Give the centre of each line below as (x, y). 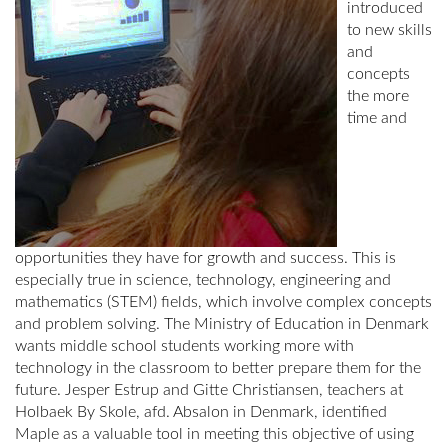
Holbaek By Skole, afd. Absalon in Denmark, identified (201, 412)
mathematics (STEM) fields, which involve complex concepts (223, 302)
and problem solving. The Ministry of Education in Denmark (222, 324)
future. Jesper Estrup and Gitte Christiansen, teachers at (209, 390)
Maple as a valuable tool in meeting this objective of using (214, 434)
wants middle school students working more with (184, 346)
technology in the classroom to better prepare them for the (218, 368)
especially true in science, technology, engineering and (203, 280)
